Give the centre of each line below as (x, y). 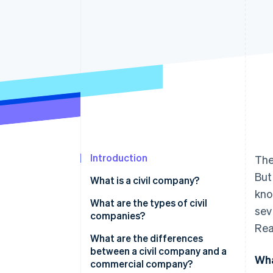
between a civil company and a (158, 251)
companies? (118, 216)
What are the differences (147, 238)
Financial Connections (91, 22)
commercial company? (141, 264)
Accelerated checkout (88, 10)
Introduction (119, 158)
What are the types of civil (149, 203)
